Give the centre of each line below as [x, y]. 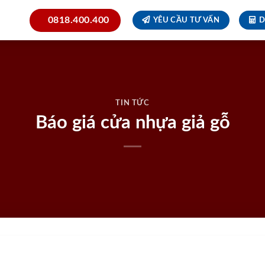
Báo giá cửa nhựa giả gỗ [132, 122]
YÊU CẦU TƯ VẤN [186, 20]
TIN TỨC [132, 104]
